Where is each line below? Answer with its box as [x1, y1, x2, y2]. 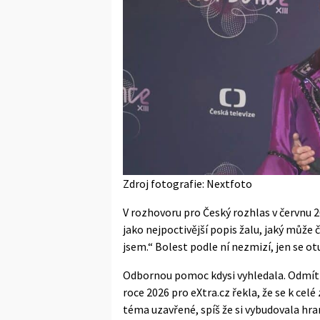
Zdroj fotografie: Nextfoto [123, 176, 252, 191]
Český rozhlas [203, 204, 270, 219]
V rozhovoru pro [123, 204, 203, 219]
